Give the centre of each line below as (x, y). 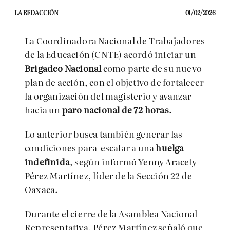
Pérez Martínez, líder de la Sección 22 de (109, 175)
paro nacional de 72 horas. (117, 110)
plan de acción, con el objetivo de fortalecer (114, 82)
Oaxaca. (42, 189)
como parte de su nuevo (152, 68)
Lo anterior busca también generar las (104, 134)
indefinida (47, 161)
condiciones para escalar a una (90, 148)
